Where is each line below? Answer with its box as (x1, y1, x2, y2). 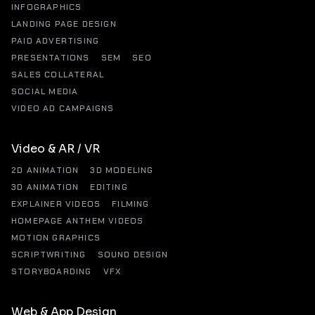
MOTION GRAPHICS (11, 232, 101, 243)
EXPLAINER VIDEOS (11, 198, 101, 210)
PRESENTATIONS (11, 52, 90, 63)
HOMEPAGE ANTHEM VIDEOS (11, 215, 144, 226)
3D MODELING (90, 165, 154, 176)
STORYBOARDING (11, 266, 92, 277)
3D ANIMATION (11, 181, 79, 193)
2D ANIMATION (11, 165, 79, 176)
